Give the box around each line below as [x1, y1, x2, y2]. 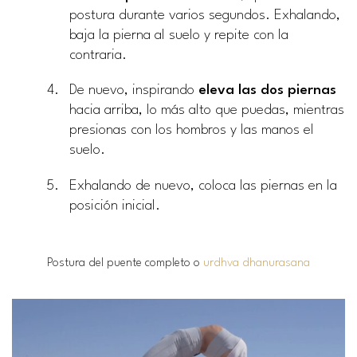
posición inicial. [69, 198, 160, 213]
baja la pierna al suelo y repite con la [69, 29, 288, 43]
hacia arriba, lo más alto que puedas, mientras [69, 104, 344, 118]
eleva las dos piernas [198, 84, 336, 98]
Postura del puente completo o [47, 257, 203, 269]
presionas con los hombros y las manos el [69, 124, 314, 138]
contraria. [69, 49, 127, 63]
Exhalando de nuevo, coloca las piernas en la [69, 178, 337, 193]
